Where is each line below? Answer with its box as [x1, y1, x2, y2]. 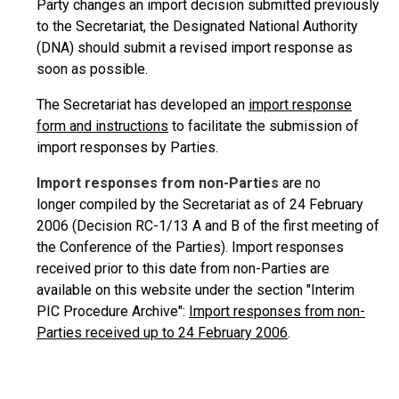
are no [279, 175, 321, 191]
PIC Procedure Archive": [37, 303, 189, 320]
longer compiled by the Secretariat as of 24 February [37, 196, 363, 213]
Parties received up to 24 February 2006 [37, 324, 288, 341]
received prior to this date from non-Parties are [37, 260, 330, 277]
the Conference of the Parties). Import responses [37, 239, 344, 256]
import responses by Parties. [37, 139, 218, 156]
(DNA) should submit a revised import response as [37, 39, 353, 56]
